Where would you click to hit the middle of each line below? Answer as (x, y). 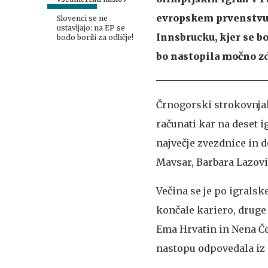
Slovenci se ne (82, 18)
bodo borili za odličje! (95, 37)
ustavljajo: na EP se (91, 28)
